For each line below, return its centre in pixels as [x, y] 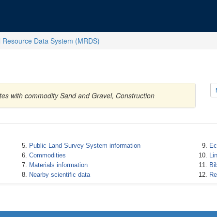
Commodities [47, 155]
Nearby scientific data [59, 175]
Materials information [58, 165]
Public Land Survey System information [85, 146]
